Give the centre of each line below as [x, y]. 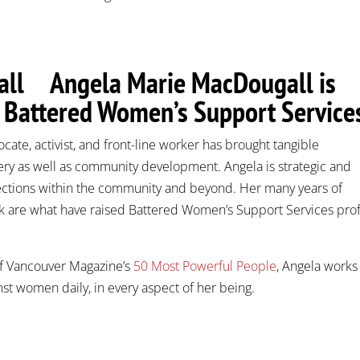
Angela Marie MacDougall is [193, 82]
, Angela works [317, 266]
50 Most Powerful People [205, 266]
